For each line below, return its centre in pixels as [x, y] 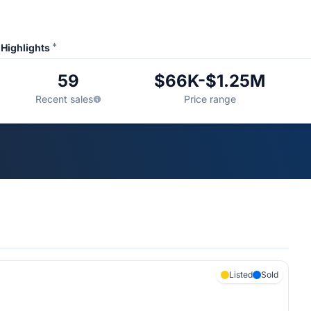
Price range [210, 99]
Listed [241, 275]
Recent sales [65, 99]
